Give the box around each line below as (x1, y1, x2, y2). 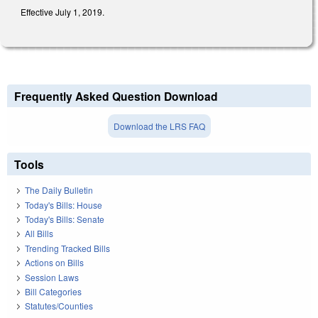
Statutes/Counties (25, 300, 93, 312)
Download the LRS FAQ (113, 119, 205, 132)
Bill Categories (25, 285, 82, 298)
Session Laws (25, 270, 79, 283)
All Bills (25, 227, 53, 240)
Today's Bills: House (25, 198, 102, 211)
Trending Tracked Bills (25, 241, 110, 254)
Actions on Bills (25, 256, 84, 269)
